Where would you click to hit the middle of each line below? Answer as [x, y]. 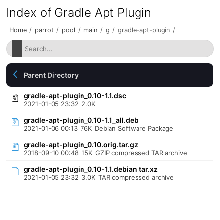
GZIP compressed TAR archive [141, 153]
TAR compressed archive [136, 177]
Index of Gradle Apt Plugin [79, 13]
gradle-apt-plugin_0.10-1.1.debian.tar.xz [91, 169]
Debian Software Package [134, 128]
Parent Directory [51, 75]
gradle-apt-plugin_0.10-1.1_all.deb [81, 120]
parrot [44, 30]
